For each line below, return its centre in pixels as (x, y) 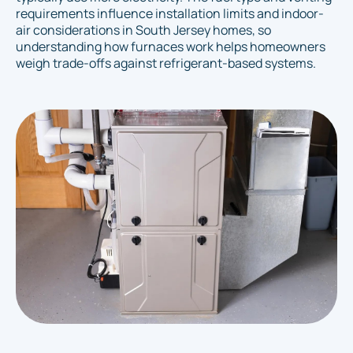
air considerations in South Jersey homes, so (143, 30)
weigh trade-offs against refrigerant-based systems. (166, 63)
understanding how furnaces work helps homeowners (171, 46)
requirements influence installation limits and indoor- (170, 13)
